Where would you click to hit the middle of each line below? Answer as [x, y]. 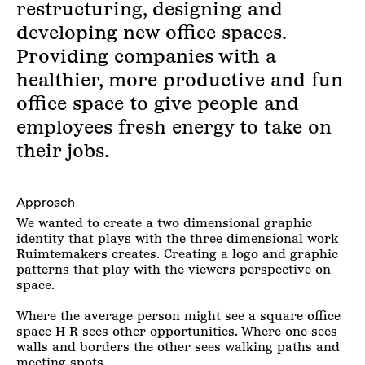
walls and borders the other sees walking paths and [178, 347]
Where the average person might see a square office [178, 316]
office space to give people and [158, 103]
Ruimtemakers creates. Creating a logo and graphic [177, 254]
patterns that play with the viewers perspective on [174, 270]
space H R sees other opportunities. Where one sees [177, 332]
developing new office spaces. [151, 33]
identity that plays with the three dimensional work [177, 239]
